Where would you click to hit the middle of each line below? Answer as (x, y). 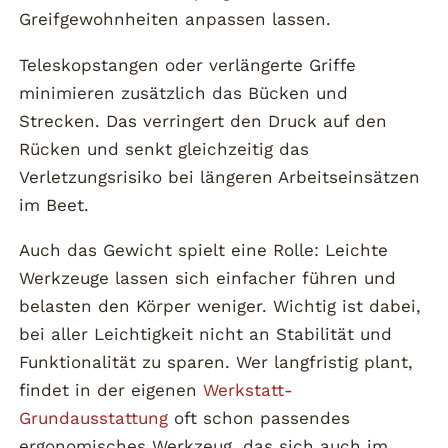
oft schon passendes (259, 418)
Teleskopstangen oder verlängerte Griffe (188, 64)
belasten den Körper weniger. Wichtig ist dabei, (220, 306)
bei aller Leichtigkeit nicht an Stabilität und (206, 334)
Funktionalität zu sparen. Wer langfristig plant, (216, 362)
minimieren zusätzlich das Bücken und (184, 92)
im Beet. (54, 204)
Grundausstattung (94, 418)
